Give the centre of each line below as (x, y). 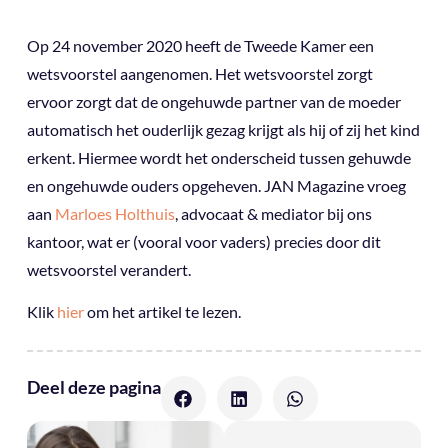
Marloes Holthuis (114, 214)
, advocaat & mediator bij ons (273, 214)
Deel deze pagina (93, 387)
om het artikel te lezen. (162, 312)
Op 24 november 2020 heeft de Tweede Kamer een (200, 46)
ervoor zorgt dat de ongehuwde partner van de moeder (213, 102)
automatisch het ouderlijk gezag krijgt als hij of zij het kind (223, 130)
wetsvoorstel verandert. (108, 270)
